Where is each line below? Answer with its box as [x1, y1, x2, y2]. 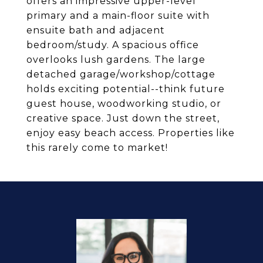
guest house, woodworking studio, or [26, 98, 221, 109]
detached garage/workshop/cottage [26, 69, 215, 80]
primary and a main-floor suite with [26, 10, 210, 21]
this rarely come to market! [26, 142, 168, 153]
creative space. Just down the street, [26, 113, 220, 124]
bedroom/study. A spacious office [26, 39, 199, 50]
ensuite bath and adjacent [26, 25, 165, 36]
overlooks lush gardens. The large [26, 54, 205, 65]
